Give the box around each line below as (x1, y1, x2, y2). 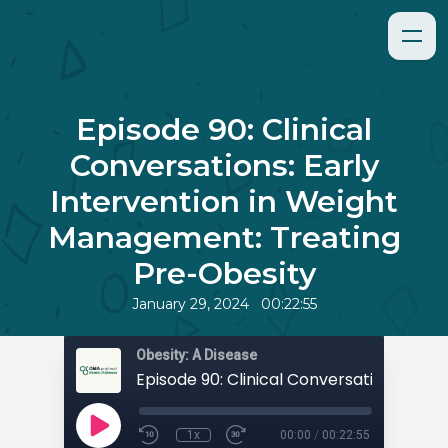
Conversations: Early (69, 147, 379, 184)
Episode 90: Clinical (76, 111, 372, 148)
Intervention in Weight (50, 183, 398, 220)
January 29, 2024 (131, 295, 249, 313)
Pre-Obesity (132, 255, 316, 292)
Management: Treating (47, 219, 401, 256)
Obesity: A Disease (136, 347, 257, 363)
